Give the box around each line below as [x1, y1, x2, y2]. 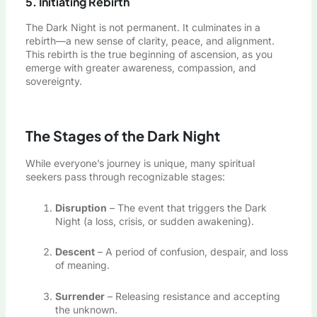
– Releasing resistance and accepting [104, 289, 280, 302]
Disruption [54, 201, 107, 214]
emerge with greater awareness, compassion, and [25, 61, 256, 74]
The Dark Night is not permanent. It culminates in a [25, 21, 260, 33]
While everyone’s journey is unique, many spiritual [25, 157, 255, 170]
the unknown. [54, 303, 117, 316]
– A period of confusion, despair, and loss [94, 246, 288, 258]
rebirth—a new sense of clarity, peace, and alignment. [25, 34, 275, 47]
